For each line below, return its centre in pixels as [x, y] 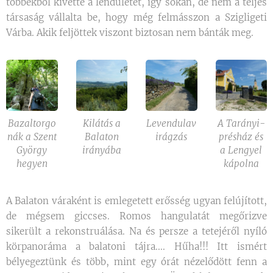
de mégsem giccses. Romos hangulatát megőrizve [136, 216]
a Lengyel [241, 150]
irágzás [172, 137]
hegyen [32, 164]
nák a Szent [32, 137]
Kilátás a [101, 123]
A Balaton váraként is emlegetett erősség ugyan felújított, [136, 201]
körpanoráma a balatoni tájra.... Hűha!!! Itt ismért [136, 246]
